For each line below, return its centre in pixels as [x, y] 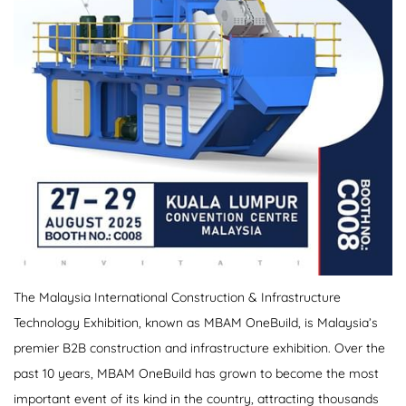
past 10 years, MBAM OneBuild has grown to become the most [196, 373]
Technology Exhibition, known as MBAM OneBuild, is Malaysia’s [196, 322]
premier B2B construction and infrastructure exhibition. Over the [199, 348]
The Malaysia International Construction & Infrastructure [177, 297]
